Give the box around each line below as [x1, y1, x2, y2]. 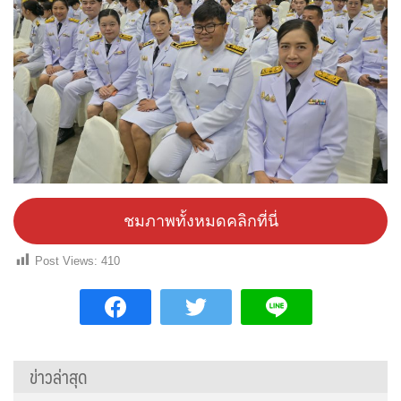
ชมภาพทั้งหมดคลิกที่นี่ [123, 211, 278, 230]
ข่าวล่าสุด [30, 362, 88, 393]
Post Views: [35, 253, 98, 268]
